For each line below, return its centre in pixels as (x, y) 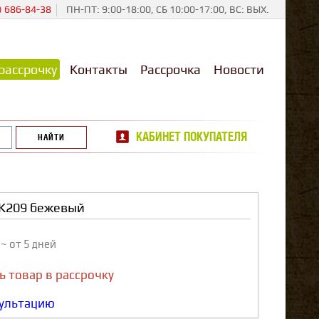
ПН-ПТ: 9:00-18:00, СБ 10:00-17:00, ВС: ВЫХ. (168, 9)
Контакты (99, 69)
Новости (239, 69)
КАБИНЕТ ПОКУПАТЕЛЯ (192, 136)
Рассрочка (171, 69)
